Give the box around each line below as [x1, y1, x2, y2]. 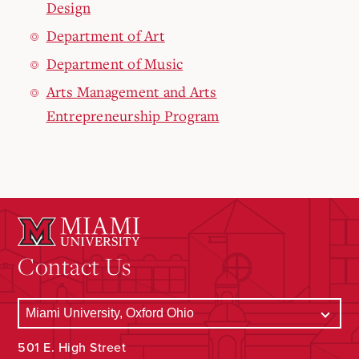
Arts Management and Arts [46, 82, 217, 101]
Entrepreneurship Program [46, 106, 220, 125]
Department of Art [46, 26, 165, 45]
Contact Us [18, 250, 131, 281]
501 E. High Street [18, 340, 127, 356]
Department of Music [46, 54, 184, 73]
